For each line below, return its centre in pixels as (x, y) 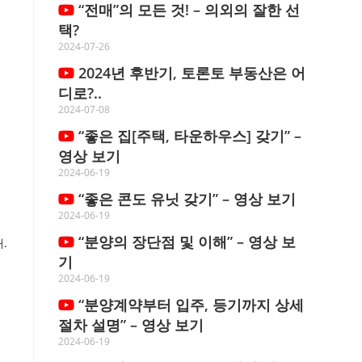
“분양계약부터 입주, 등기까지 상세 (189, 304)
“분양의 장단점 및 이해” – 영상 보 (185, 241)
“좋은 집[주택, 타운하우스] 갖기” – (188, 135)
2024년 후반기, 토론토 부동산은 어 (190, 72)
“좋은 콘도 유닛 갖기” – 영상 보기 (185, 198)
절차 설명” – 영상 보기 (131, 324)
